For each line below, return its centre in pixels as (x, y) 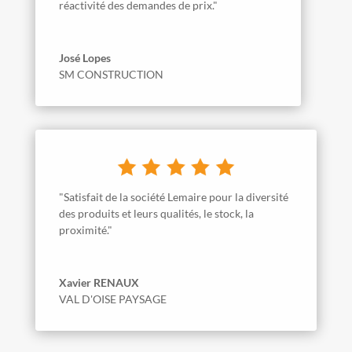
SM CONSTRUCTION (111, 74)
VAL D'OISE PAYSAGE (112, 299)
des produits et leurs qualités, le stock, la (156, 213)
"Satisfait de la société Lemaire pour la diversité (173, 196)
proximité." (85, 229)
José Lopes (84, 57)
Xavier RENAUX (99, 282)
